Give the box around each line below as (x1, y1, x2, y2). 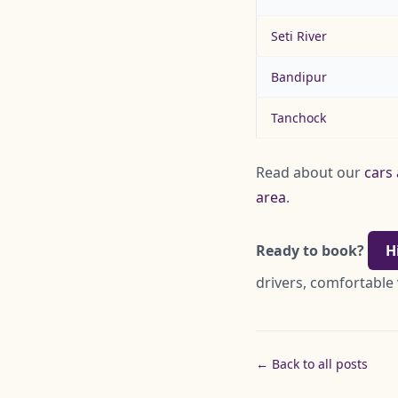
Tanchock (271, 109, 326, 127)
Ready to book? (256, 241, 364, 261)
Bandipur (271, 68, 327, 86)
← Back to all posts (256, 355, 368, 373)
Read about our (256, 163, 364, 183)
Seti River (271, 28, 327, 45)
